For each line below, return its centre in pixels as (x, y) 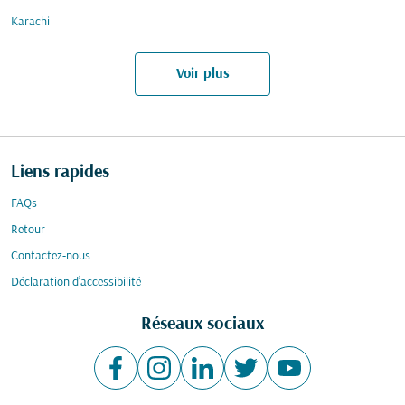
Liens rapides (60, 173)
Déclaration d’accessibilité (76, 283)
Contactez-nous (51, 256)
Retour (28, 230)
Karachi (30, 22)
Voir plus (202, 74)
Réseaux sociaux (202, 325)
